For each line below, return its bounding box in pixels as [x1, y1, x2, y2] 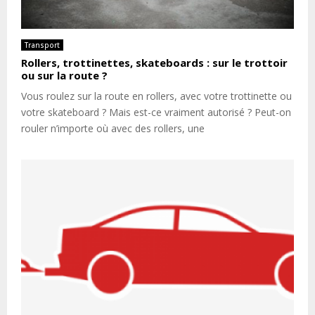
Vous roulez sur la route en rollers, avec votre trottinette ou [21, 89, 292, 103]
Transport [25, 40, 60, 51]
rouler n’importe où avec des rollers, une [21, 122, 205, 136]
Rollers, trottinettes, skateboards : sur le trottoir [21, 56, 288, 70]
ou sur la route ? [21, 68, 108, 83]
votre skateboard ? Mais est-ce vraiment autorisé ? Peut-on [21, 105, 291, 120]
